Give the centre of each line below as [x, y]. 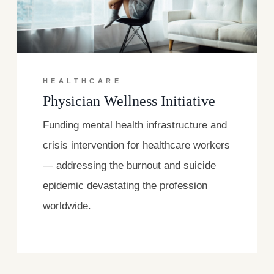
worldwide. [67, 206]
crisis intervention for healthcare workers [137, 145]
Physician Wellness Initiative [129, 100]
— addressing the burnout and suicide [130, 165]
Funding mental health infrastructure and [135, 125]
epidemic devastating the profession [125, 185]
